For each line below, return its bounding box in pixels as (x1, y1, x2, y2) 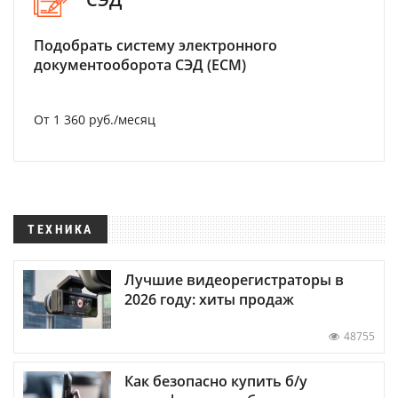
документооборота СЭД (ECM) (34, 55, 246, 75)
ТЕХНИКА (28, 222, 93, 236)
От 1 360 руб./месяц (34, 111, 155, 128)
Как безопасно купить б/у (124, 371, 307, 392)
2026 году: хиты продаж (124, 290, 294, 310)
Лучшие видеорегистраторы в (124, 270, 344, 291)
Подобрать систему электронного (34, 36, 277, 55)
